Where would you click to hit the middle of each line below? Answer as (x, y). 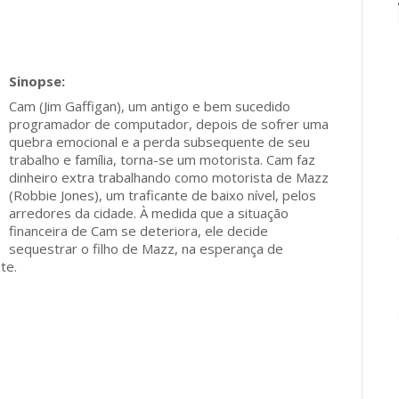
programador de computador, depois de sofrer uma (169, 124)
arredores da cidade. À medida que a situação (149, 213)
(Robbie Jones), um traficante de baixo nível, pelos (163, 195)
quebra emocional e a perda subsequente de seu (159, 142)
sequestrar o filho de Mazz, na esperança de (146, 248)
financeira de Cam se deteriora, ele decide (138, 231)
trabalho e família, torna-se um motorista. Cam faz (162, 159)
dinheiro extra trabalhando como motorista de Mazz (169, 177)
